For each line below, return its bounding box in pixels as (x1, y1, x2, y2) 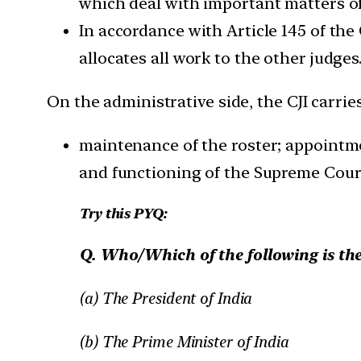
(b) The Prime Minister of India (79, 332, 288, 352)
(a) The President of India (79, 288, 252, 309)
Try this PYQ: (79, 205, 167, 222)
